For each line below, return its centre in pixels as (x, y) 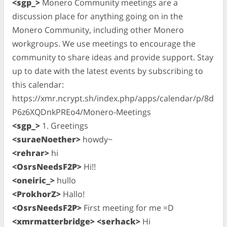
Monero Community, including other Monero (98, 30)
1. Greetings (64, 125)
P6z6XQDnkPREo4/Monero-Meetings (82, 112)
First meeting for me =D (128, 207)
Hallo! (73, 194)
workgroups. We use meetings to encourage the (104, 43)
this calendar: (38, 84)
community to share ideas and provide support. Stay (113, 57)
